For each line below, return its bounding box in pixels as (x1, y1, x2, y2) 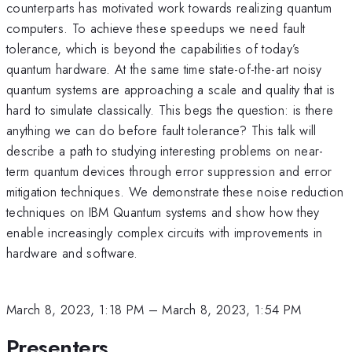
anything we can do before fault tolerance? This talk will (6, 120, 317, 140)
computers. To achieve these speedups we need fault (6, 18, 306, 38)
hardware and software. (6, 243, 138, 262)
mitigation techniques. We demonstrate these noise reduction (6, 181, 344, 201)
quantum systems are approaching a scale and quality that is (6, 79, 335, 99)
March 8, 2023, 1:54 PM (162, 300, 302, 320)
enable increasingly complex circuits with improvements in (6, 222, 323, 242)
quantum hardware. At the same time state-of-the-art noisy (6, 59, 322, 79)
